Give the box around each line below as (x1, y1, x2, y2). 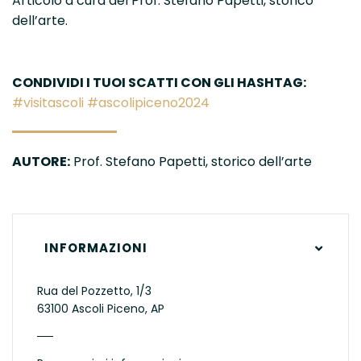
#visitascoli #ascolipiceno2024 (12, 93, 210, 112)
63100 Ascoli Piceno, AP (37, 301, 164, 317)
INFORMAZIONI (44, 239, 147, 257)
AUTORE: (12, 151, 70, 171)
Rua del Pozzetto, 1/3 (37, 283, 151, 300)
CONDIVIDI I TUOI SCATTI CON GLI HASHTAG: (12, 73, 306, 92)
